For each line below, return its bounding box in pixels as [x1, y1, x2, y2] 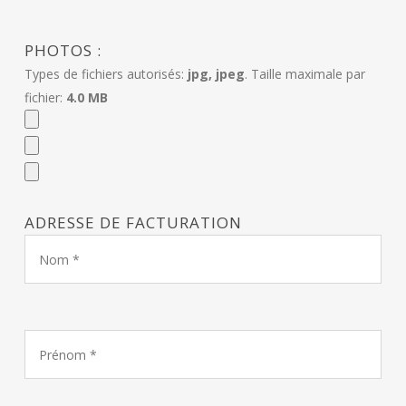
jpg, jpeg [187, 65, 245, 83]
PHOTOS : [24, 40, 101, 62]
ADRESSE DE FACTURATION [24, 212, 242, 234]
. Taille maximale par [244, 65, 365, 83]
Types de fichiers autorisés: [24, 65, 188, 83]
